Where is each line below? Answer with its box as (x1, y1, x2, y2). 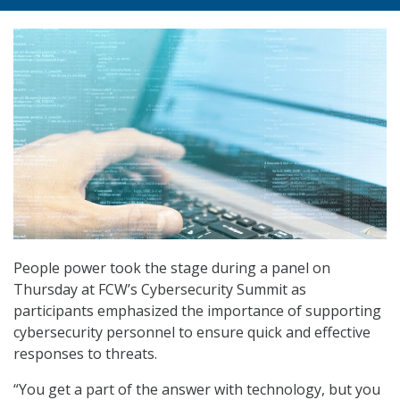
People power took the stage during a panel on (13, 257, 330, 278)
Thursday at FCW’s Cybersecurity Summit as (13, 279, 306, 299)
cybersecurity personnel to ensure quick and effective (13, 321, 371, 342)
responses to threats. (13, 343, 157, 363)
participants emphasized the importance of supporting (13, 300, 381, 321)
